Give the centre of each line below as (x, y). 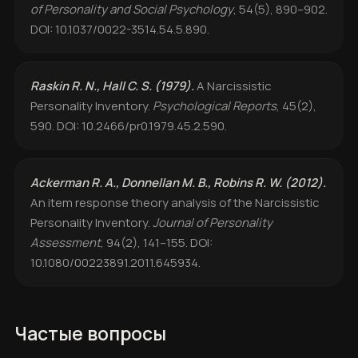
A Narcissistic (233, 86)
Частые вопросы (90, 333)
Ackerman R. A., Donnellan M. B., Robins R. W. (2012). (178, 183)
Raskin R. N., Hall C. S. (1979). (112, 86)
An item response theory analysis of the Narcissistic (175, 203)
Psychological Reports (215, 106)
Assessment (66, 243)
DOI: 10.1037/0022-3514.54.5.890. (120, 29)
